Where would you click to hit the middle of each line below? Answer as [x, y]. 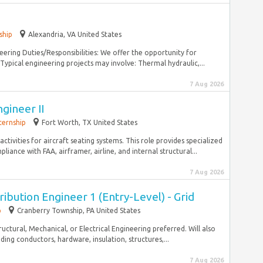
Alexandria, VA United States [75, 34]
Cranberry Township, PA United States [79, 210]
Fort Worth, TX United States [90, 122]
